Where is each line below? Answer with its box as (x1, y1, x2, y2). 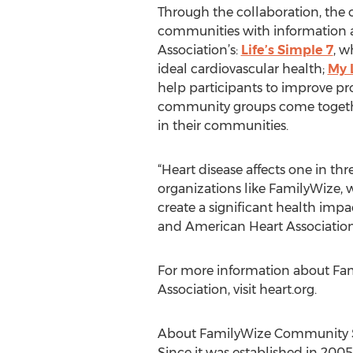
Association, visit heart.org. (157, 282, 317, 297)
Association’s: (157, 43, 241, 58)
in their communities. (157, 118, 288, 133)
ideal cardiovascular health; (157, 61, 328, 76)
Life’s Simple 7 (240, 43, 333, 58)
